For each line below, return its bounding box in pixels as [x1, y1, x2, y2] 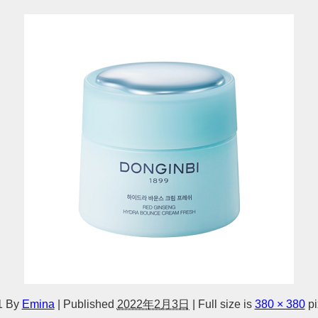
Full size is [194, 298, 255, 309]
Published [62, 298, 114, 309]
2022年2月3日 [116, 298, 190, 309]
